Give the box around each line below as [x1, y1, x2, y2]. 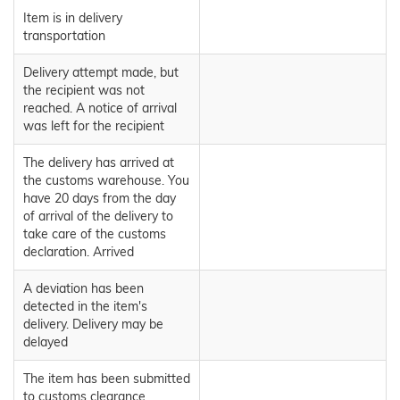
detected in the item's [23, 298, 147, 315]
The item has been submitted [23, 371, 190, 387]
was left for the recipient [23, 118, 164, 135]
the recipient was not [23, 82, 145, 99]
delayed [23, 334, 68, 351]
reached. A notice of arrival [23, 100, 177, 117]
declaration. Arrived [23, 244, 134, 261]
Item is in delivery [23, 10, 122, 27]
